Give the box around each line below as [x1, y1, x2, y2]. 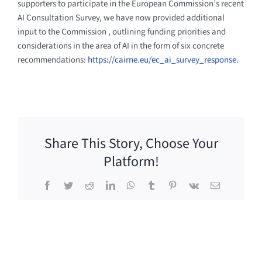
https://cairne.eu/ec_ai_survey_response [87, 53, 236, 66]
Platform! [103, 151, 159, 172]
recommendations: [17, 53, 88, 66]
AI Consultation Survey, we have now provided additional [17, 11, 225, 24]
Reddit [93, 180, 118, 189]
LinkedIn [114, 180, 149, 189]
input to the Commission [17, 25, 108, 38]
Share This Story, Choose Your [44, 133, 218, 154]
